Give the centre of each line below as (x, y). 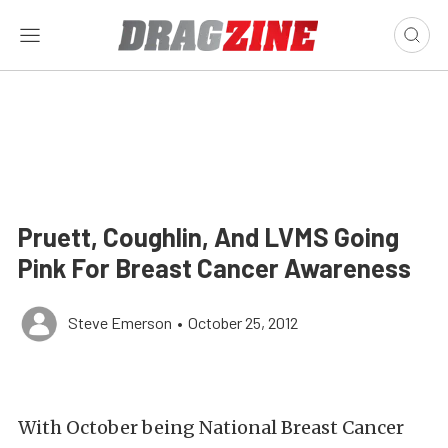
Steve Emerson (120, 322)
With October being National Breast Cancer (211, 427)
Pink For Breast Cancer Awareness (214, 267)
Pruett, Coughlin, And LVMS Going (208, 236)
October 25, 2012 (243, 322)
